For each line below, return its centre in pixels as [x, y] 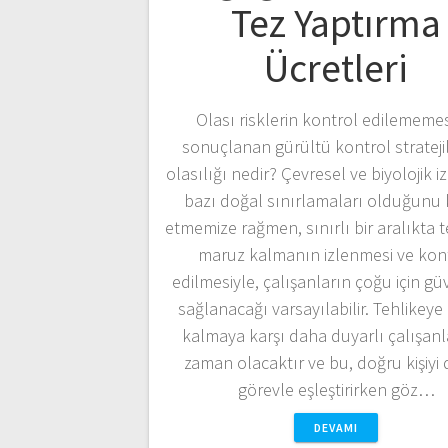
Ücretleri [336, 68]
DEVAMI [336, 428]
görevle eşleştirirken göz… [336, 390]
